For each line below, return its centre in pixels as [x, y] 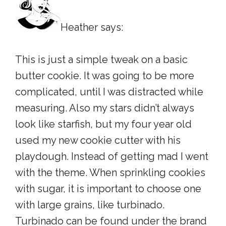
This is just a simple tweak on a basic [101, 60]
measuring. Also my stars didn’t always [105, 108]
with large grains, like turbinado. [90, 205]
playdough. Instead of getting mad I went [112, 156]
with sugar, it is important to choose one [108, 189]
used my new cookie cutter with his [98, 140]
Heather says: [92, 27]
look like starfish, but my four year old [103, 124]
